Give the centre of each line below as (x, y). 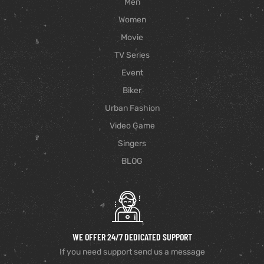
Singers (132, 143)
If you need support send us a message (132, 252)
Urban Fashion (132, 108)
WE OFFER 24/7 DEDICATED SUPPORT (132, 237)
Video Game (132, 126)
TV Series (132, 55)
